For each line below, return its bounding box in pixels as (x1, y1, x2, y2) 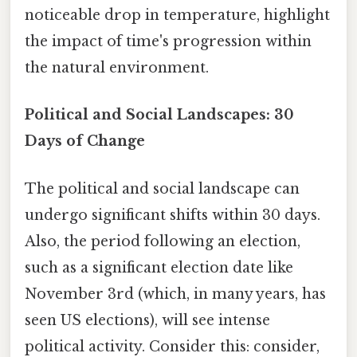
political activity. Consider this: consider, (25, 337, 320, 355)
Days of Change (25, 132, 145, 151)
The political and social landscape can (25, 179, 300, 198)
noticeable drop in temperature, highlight (25, 6, 330, 25)
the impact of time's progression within (25, 33, 312, 51)
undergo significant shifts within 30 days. (25, 206, 320, 224)
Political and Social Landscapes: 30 (25, 106, 294, 124)
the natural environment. (25, 59, 209, 77)
